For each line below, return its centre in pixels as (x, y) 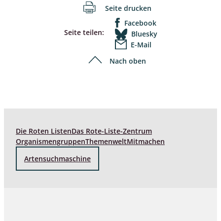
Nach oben (128, 61)
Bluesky (144, 34)
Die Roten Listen (44, 131)
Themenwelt (106, 142)
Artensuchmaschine (57, 159)
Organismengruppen (51, 142)
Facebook (140, 23)
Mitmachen (146, 142)
